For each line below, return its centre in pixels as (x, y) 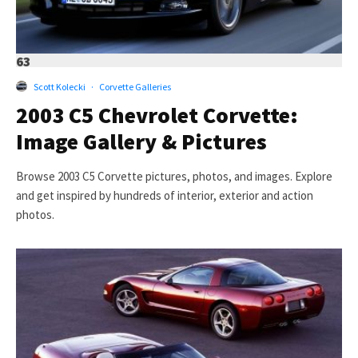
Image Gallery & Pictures (141, 141)
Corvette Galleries (135, 86)
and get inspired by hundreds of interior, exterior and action (165, 195)
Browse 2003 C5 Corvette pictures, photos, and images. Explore (174, 176)
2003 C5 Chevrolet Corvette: (157, 115)
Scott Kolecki (60, 86)
